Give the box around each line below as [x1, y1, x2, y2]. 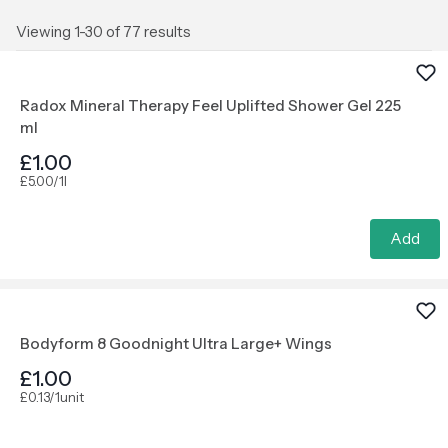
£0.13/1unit [20, 389, 84, 405]
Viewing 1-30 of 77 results [16, 22, 191, 41]
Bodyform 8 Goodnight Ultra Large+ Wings [20, 334, 332, 353]
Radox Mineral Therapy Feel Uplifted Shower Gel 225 [20, 96, 401, 115]
